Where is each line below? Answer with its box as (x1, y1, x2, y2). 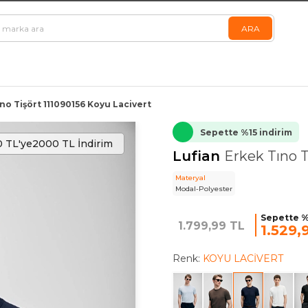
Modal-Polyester (175, 184, 232, 193)
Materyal (175, 173, 206, 182)
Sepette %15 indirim (199, 126, 292, 137)
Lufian (172, 148, 224, 164)
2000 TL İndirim (32, 137, 113, 150)
